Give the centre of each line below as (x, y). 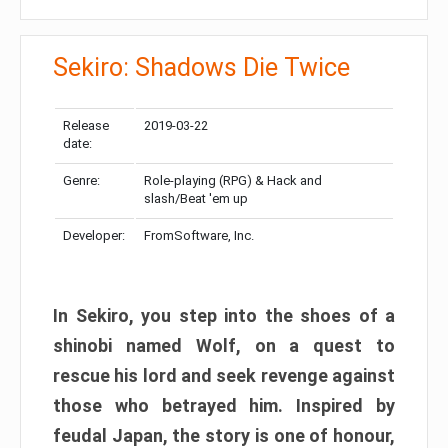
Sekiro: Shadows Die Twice (201, 68)
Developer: (94, 236)
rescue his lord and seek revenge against (224, 376)
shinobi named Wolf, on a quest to (224, 346)
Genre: (81, 181)
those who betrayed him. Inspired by (224, 406)
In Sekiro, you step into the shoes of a (224, 316)
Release (86, 126)
